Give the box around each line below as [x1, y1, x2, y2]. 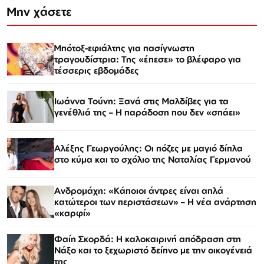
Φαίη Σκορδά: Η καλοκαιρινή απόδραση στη [54, 233, 241, 245]
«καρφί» [54, 207, 91, 219]
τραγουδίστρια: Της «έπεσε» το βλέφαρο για [54, 53, 241, 65]
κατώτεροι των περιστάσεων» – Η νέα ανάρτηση [54, 196, 256, 207]
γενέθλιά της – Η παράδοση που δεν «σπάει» [54, 107, 240, 118]
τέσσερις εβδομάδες [54, 64, 139, 76]
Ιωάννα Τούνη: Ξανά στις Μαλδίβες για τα [54, 95, 229, 107]
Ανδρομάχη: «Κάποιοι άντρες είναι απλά [54, 184, 223, 196]
